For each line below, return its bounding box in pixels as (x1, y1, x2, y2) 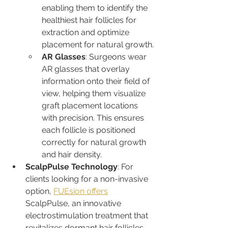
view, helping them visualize (42, 88, 148, 98)
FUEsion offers (53, 186, 108, 196)
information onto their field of (42, 76, 152, 86)
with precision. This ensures (42, 112, 146, 123)
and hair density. (42, 149, 102, 159)
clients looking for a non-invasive (25, 174, 150, 184)
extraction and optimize (42, 27, 131, 37)
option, (25, 186, 53, 196)
